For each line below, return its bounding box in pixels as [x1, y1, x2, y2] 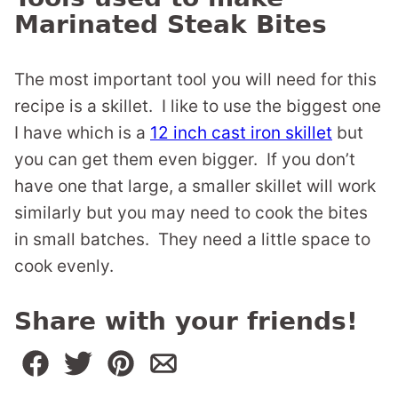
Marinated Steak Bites [14, 10, 327, 40]
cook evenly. [14, 256, 114, 277]
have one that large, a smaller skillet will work [14, 176, 376, 197]
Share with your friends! [14, 306, 358, 337]
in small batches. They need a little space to [14, 229, 370, 251]
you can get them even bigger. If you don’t [14, 149, 355, 171]
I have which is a [14, 123, 150, 144]
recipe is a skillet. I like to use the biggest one [14, 96, 381, 117]
